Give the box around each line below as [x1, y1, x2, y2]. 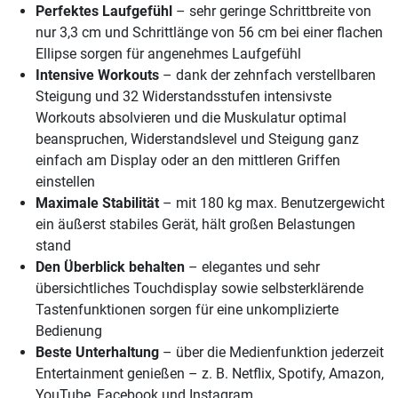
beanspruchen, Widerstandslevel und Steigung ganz [36, 131, 359, 148]
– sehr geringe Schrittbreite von [172, 3, 371, 20]
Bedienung [36, 322, 102, 340]
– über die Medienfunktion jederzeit [159, 344, 384, 362]
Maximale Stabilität [36, 195, 159, 212]
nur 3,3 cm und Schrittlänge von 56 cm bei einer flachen [36, 24, 383, 42]
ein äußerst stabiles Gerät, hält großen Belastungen [36, 216, 355, 234]
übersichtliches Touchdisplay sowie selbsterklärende [36, 280, 363, 298]
